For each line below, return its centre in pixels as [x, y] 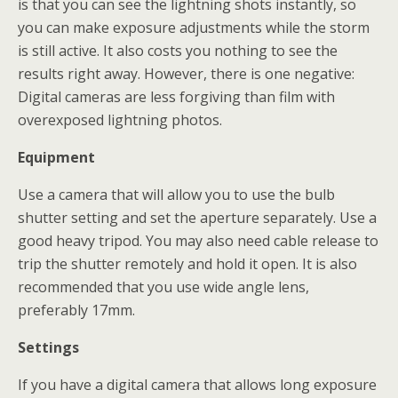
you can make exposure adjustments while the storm [194, 28]
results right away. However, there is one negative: [186, 74]
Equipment [56, 157]
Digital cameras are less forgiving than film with [176, 97]
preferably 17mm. [76, 310]
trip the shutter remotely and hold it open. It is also [187, 264]
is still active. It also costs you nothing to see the [178, 51]
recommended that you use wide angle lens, [163, 287]
